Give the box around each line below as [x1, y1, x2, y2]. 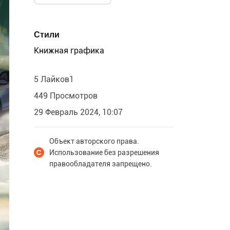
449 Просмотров [34, 91, 98, 101]
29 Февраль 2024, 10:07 [34, 107, 123, 117]
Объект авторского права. [49, 137, 139, 145]
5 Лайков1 [34, 74, 74, 84]
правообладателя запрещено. [49, 160, 152, 168]
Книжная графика [34, 46, 104, 55]
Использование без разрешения [49, 148, 159, 157]
